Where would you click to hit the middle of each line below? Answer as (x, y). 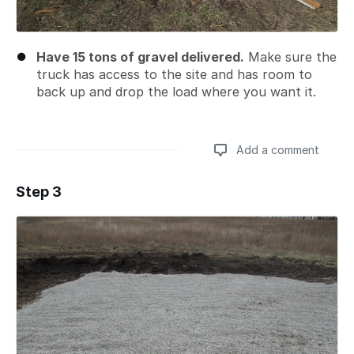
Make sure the (290, 57)
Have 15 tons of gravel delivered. (140, 57)
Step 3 (39, 192)
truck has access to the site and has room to (174, 74)
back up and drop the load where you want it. (176, 92)
